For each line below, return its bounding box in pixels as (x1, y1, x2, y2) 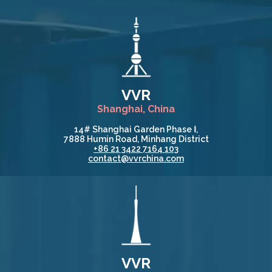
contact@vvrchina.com (88, 154, 184, 163)
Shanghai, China (97, 103, 175, 115)
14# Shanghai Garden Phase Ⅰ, (74, 124, 198, 134)
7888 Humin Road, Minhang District (63, 134, 209, 144)
